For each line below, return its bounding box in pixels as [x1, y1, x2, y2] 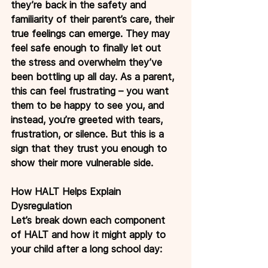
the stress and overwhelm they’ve [11, 56, 165, 68]
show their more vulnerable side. [11, 156, 153, 169]
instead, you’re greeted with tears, [11, 113, 166, 126]
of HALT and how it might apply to [11, 228, 169, 240]
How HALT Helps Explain [11, 185, 124, 197]
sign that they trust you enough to [11, 142, 170, 154]
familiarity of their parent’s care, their [11, 13, 177, 25]
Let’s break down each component [11, 214, 168, 226]
